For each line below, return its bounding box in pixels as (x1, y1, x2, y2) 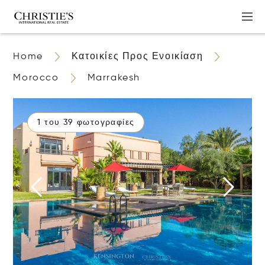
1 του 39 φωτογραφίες (37, 118, 135, 127)
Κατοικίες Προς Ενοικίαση (71, 52, 203, 62)
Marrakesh (87, 73, 141, 83)
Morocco (13, 73, 59, 83)
